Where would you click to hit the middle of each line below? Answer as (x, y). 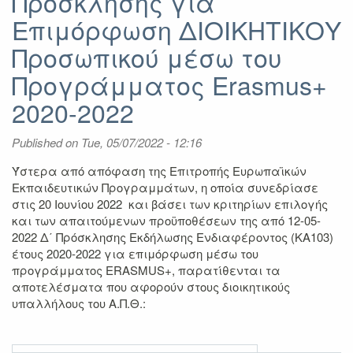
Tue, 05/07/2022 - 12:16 (141, 142)
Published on (46, 142)
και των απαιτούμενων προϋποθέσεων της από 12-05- (166, 220)
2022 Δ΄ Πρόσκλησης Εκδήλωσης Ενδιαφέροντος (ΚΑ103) (173, 237)
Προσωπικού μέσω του (147, 56)
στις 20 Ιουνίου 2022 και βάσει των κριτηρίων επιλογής (170, 204)
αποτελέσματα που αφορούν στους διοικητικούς (151, 286)
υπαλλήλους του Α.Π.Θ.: (79, 303)
